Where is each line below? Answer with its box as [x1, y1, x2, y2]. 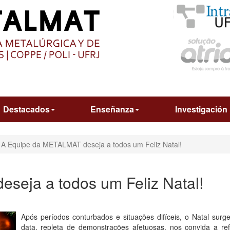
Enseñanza [90, 103, 135, 115]
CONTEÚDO [114, 9, 135, 14]
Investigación [175, 103, 227, 115]
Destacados [3, 103, 50, 115]
